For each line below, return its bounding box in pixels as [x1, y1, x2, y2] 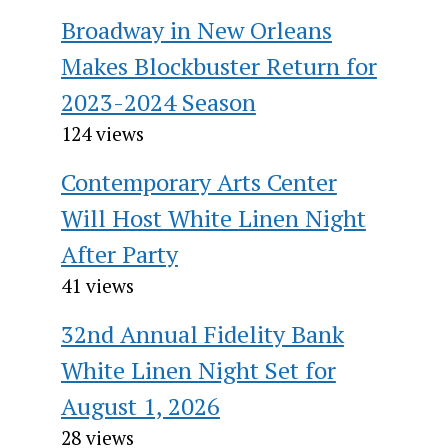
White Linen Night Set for [60, 353, 336, 386]
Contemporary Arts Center [60, 165, 337, 198]
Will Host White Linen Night [60, 201, 366, 234]
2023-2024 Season [60, 85, 256, 118]
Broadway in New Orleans [60, 13, 332, 46]
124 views [60, 120, 144, 146]
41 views [60, 272, 134, 298]
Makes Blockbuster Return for [60, 49, 377, 82]
